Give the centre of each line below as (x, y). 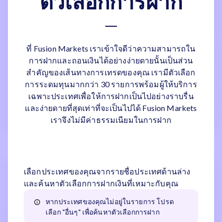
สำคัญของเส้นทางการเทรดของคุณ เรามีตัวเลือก (111, 72)
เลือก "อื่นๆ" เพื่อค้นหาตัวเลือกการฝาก (103, 212)
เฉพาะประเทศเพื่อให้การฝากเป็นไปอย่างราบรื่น (111, 96)
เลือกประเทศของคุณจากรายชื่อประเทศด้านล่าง (107, 171)
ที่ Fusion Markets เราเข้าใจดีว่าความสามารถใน (111, 48)
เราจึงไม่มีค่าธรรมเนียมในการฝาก (111, 120)
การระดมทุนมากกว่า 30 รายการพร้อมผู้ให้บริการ (111, 84)
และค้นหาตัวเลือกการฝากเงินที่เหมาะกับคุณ (101, 183)
